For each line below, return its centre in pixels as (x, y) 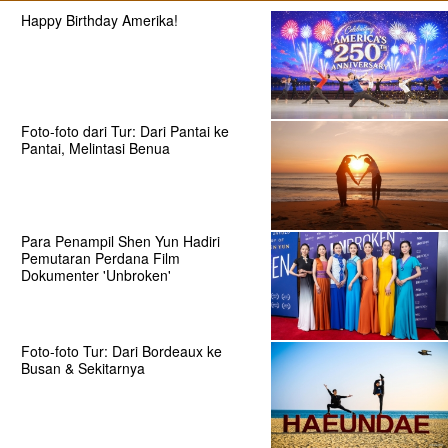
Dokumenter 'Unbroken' (95, 274)
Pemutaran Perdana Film (100, 257)
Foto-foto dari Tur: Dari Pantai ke (124, 130)
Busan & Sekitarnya (82, 368)
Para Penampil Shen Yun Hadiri (120, 240)
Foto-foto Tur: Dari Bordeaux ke (121, 351)
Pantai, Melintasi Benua (95, 147)
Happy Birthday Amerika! (99, 20)
